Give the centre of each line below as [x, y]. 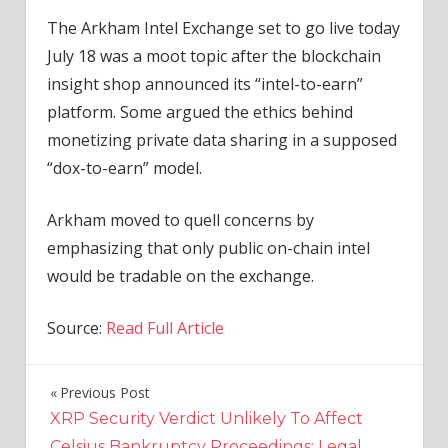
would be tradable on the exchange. [180, 276]
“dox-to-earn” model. [124, 168]
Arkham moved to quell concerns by [180, 220]
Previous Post [104, 392]
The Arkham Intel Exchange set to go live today [223, 28]
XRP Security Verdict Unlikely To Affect [206, 418]
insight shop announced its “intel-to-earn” [204, 84]
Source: [76, 328]
